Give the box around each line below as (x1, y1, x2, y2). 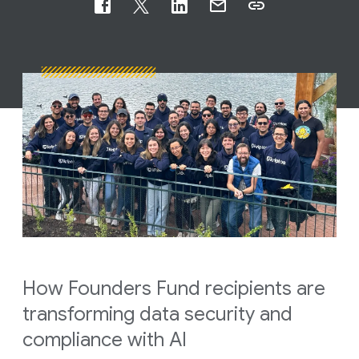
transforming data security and (22, 301, 292, 326)
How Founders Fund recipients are (22, 276, 325, 301)
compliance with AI (22, 327, 187, 352)
